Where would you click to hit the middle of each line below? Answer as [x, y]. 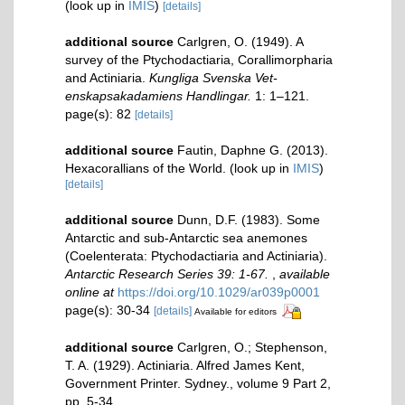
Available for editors [235, 311]
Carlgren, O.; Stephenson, [252, 347]
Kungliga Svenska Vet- [213, 78]
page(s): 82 [100, 114]
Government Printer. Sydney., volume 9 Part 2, [198, 383]
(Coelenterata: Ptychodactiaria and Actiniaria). [196, 256]
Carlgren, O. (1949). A [240, 42]
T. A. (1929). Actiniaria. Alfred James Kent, [185, 365]
